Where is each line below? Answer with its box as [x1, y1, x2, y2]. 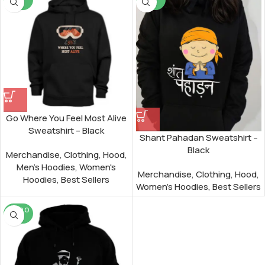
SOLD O [8, 205, 29, 214]
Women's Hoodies [136, 180, 209, 193]
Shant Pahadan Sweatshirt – [139, 131, 258, 144]
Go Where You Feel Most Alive [6, 111, 127, 124]
